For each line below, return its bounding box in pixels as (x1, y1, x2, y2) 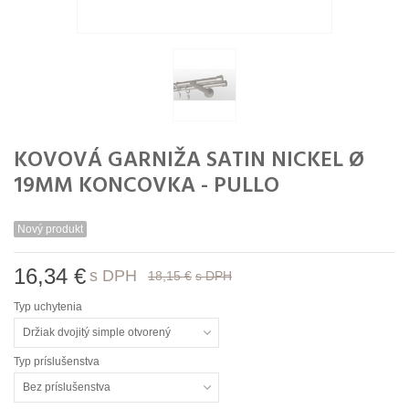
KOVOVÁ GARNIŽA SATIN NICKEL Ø (14, 143, 364, 179)
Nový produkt (17, 223, 83, 236)
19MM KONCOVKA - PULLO (14, 169, 279, 204)
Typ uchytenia (14, 300, 85, 314)
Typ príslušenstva (14, 355, 102, 369)
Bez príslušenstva (23, 381, 110, 394)
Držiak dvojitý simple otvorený (23, 326, 171, 340)
